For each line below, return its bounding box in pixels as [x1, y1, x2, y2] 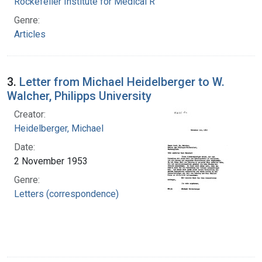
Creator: [14, 108, 46, 120]
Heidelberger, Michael [14, 122, 104, 134]
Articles [14, 28, 46, 40]
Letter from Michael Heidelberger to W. [19, 74, 225, 89]
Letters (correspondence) [14, 188, 119, 199]
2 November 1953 [14, 155, 88, 167]
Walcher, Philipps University [7, 88, 151, 103]
